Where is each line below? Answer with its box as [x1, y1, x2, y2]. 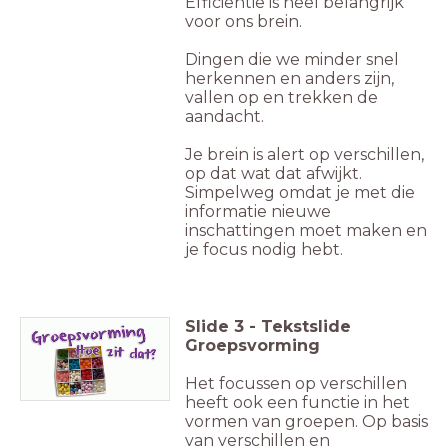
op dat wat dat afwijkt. [185, 163, 362, 183]
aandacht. [185, 106, 264, 126]
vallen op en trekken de [185, 87, 378, 107]
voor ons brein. [185, 11, 302, 31]
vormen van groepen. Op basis [185, 411, 428, 431]
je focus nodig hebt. [185, 239, 343, 259]
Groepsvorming [185, 335, 320, 355]
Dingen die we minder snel [185, 49, 399, 69]
